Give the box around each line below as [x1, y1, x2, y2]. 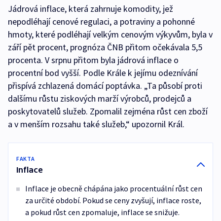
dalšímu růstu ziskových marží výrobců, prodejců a [8, 93, 191, 104]
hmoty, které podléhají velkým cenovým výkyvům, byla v [8, 29, 213, 40]
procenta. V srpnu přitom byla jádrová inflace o [8, 54, 179, 66]
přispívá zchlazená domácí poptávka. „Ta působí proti [8, 80, 202, 91]
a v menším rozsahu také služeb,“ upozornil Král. [8, 118, 184, 130]
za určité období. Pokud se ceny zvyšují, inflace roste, [25, 195, 201, 205]
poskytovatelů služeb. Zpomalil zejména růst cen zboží [8, 106, 208, 117]
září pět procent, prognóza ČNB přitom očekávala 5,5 [8, 41, 202, 53]
